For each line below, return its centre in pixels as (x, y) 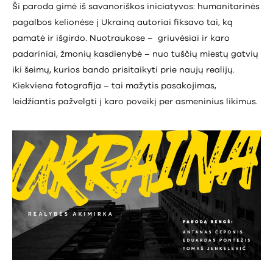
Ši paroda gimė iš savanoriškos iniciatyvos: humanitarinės (136, 7)
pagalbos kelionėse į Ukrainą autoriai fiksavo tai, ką (122, 23)
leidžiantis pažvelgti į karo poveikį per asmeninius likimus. (135, 102)
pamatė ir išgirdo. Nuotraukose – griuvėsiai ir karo (121, 39)
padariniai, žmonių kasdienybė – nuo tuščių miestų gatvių (135, 55)
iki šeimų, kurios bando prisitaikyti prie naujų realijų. (123, 70)
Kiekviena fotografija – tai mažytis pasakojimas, (114, 86)
